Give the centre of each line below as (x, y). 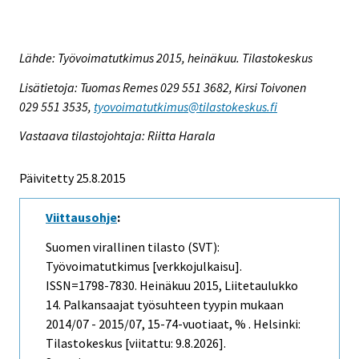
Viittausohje (81, 218)
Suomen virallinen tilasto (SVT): (133, 247)
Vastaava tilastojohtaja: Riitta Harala (117, 136)
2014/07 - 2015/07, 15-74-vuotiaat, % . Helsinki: (173, 324)
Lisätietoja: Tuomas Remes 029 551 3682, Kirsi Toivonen (163, 87)
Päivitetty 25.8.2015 (73, 178)
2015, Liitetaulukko (244, 286)
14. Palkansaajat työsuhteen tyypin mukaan (165, 305)
